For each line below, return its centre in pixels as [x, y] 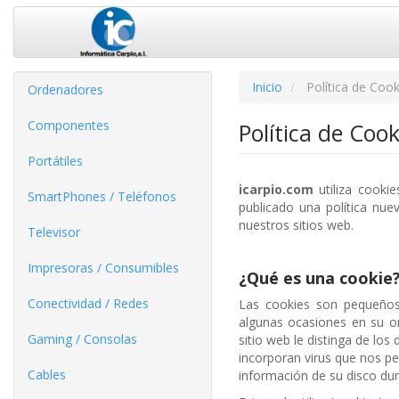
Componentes [69, 125]
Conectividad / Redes [88, 303]
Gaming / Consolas [82, 338]
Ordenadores [65, 89]
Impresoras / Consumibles [103, 267]
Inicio [267, 86]
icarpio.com [276, 189]
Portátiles [55, 160]
